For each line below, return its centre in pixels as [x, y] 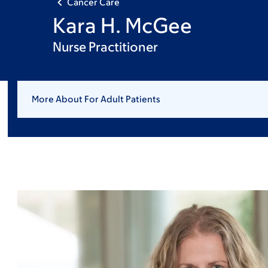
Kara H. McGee [122, 25]
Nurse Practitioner [105, 47]
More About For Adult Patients [96, 99]
